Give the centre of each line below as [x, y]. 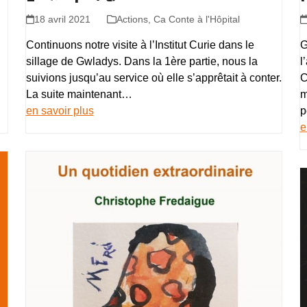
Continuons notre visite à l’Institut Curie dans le [140, 45]
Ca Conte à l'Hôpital [196, 19]
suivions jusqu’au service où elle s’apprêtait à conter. [153, 78]
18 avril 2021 [62, 19]
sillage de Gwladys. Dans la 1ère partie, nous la [142, 61]
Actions [132, 19]
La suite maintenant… [79, 94]
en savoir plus [60, 111]
